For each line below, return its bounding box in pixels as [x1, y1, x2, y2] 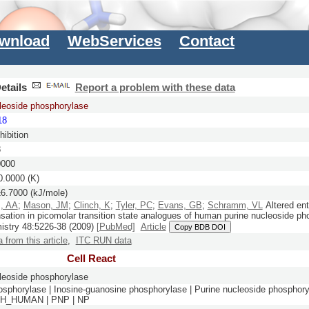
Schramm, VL [207, 200, 263, 211]
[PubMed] [96, 221, 135, 232]
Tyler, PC [115, 200, 152, 211]
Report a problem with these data [74, 81, 235, 93]
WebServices [67, 32, 161, 50]
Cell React [67, 252, 117, 264]
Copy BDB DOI [174, 223, 226, 232]
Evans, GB [157, 200, 202, 211]
